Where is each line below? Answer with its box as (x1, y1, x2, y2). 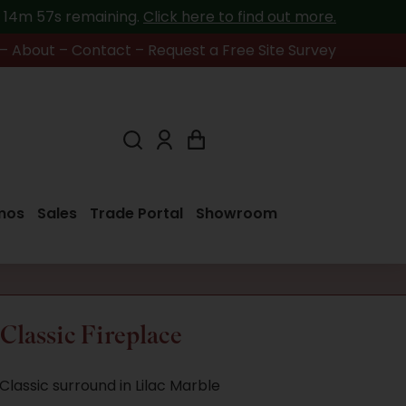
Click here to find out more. (143, 6, 336, 27)
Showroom (196, 202, 277, 224)
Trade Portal (90, 202, 183, 224)
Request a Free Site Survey (148, 40, 336, 61)
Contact (72, 40, 131, 61)
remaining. (65, 6, 143, 27)
